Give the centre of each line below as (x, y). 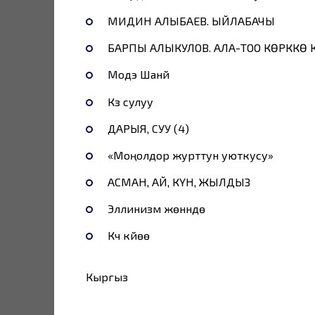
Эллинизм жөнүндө (156, 209)
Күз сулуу (130, 101)
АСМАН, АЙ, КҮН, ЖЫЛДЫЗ (179, 182)
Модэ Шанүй (138, 75)
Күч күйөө (128, 236)
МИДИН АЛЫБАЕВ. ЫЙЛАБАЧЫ (191, 20)
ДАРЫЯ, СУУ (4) (148, 128)
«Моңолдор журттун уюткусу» (190, 155)
